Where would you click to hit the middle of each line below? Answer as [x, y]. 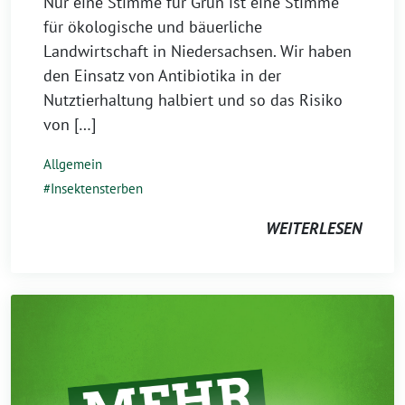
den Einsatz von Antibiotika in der [162, 75]
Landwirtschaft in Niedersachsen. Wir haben [198, 51]
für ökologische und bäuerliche [153, 27]
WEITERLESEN [314, 228]
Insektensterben [97, 188]
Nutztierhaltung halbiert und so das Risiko [193, 100]
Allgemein [73, 164]
